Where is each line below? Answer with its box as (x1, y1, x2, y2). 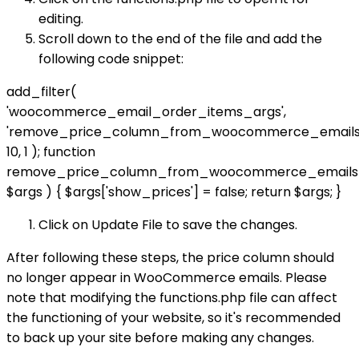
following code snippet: (38, 50, 184, 68)
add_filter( (6, 83, 76, 101)
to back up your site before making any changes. (6, 329, 314, 347)
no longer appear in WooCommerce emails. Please (6, 268, 327, 287)
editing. (38, 10, 83, 28)
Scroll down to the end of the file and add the (38, 30, 322, 48)
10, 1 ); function (6, 143, 95, 161)
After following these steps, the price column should (6, 248, 334, 267)
